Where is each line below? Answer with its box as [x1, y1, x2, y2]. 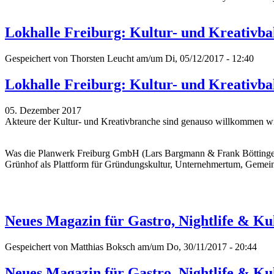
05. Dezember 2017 [5, 105, 81, 116]
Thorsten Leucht [70, 53, 134, 64]
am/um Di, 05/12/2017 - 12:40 [134, 53, 254, 64]
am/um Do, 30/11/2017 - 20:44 [135, 241, 257, 252]
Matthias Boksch [70, 241, 135, 252]
